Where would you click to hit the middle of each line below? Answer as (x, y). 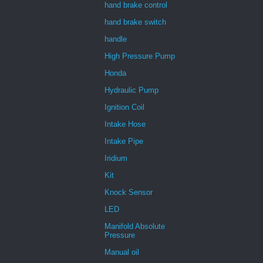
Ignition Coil (124, 107)
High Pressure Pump (140, 56)
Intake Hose (125, 124)
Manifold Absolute (135, 226)
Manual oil (122, 252)
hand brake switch (135, 22)
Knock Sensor (129, 192)
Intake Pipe (124, 141)
